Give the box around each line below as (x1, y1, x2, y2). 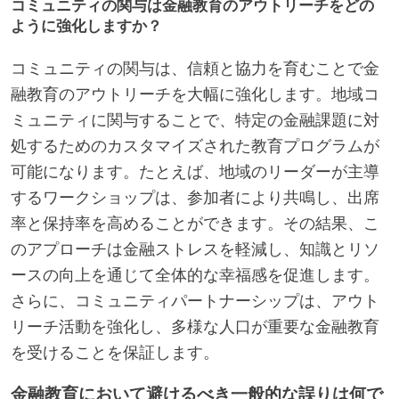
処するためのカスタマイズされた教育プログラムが (11, 135, 379, 158)
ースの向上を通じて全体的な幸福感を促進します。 (11, 265, 379, 287)
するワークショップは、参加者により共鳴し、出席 (11, 187, 379, 209)
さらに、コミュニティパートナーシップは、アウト (11, 290, 379, 313)
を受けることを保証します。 (11, 342, 219, 364)
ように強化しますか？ (11, 15, 162, 36)
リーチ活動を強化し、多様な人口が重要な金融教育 (11, 316, 379, 338)
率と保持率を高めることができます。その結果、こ (11, 213, 379, 235)
